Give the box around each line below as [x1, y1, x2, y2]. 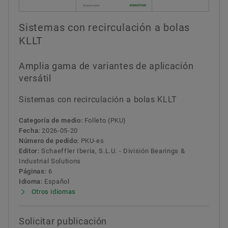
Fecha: [19, 126, 40, 134]
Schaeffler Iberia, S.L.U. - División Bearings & [39, 147, 185, 155]
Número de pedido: [19, 136, 79, 145]
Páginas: [19, 167, 47, 175]
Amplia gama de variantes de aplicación [19, 60, 194, 71]
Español [42, 177, 70, 185]
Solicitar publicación [19, 215, 107, 226]
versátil [19, 72, 51, 83]
